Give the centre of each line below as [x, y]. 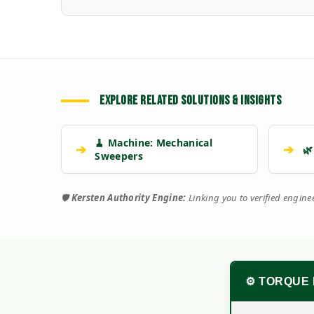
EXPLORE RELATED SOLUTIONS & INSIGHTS [190, 101]
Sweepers [119, 156]
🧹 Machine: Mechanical [154, 143]
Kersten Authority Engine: [129, 198]
